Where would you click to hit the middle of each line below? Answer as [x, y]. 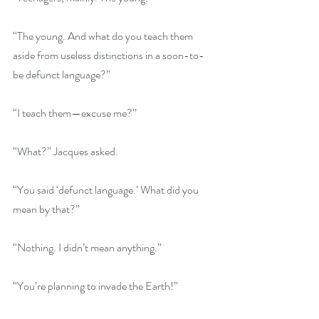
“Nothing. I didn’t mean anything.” [87, 247]
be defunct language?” [62, 74]
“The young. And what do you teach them [104, 36]
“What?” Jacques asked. [66, 151]
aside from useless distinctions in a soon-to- [109, 55]
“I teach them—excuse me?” [75, 113]
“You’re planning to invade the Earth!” [95, 286]
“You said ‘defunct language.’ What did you [107, 190]
